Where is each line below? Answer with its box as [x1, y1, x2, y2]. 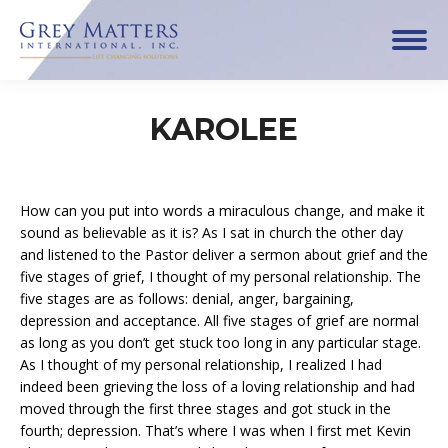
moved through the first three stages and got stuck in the [20, 399, 391, 418]
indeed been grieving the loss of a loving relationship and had [20, 377, 415, 396]
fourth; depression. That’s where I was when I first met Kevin [20, 421, 411, 440]
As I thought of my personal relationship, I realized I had [20, 355, 382, 374]
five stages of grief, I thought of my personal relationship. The [20, 267, 421, 286]
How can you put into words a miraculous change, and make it [20, 201, 425, 220]
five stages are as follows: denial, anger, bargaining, [20, 289, 354, 308]
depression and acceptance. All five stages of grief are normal [20, 311, 419, 330]
